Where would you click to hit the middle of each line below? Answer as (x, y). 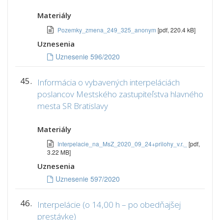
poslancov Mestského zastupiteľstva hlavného (120, 94)
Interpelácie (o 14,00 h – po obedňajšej (109, 205)
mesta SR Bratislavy (73, 106)
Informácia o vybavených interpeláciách (109, 82)
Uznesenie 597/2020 (88, 179)
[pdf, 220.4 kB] (177, 30)
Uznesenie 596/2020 (88, 56)
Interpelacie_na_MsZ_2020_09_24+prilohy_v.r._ (123, 144)
